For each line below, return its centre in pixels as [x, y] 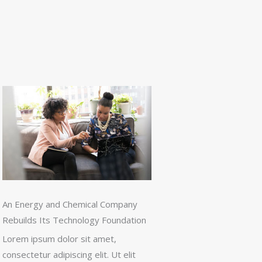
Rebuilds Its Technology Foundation [74, 220]
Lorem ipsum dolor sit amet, [59, 239]
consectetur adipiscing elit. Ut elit [69, 255]
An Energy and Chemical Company [70, 204]
